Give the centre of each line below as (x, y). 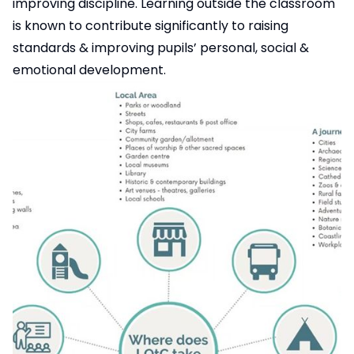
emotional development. (89, 70)
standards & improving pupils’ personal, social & (161, 47)
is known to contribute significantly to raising (151, 25)
